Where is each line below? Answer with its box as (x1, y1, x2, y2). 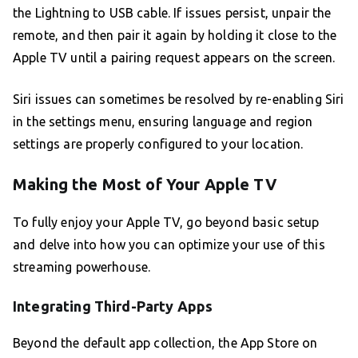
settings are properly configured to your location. (13, 137, 304, 152)
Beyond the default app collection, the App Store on (13, 336, 318, 351)
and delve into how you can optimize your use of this (13, 237, 325, 253)
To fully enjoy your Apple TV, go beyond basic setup (13, 215, 320, 230)
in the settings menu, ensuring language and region (13, 114, 313, 129)
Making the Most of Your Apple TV (13, 175, 276, 194)
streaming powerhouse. (13, 260, 151, 275)
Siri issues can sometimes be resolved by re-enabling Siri (13, 92, 344, 107)
